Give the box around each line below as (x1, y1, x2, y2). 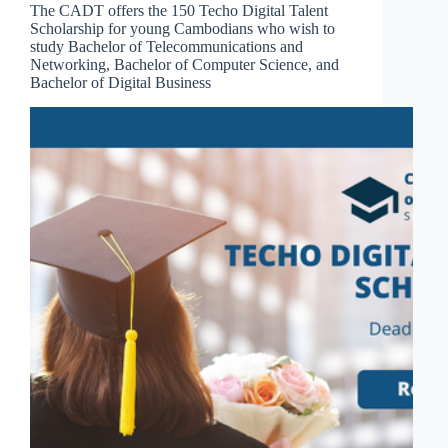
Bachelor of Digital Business (30, 73, 211, 91)
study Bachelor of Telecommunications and (30, 37, 303, 55)
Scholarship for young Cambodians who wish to (30, 19, 335, 37)
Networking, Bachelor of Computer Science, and (30, 55, 339, 73)
